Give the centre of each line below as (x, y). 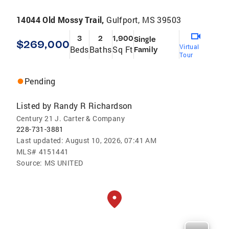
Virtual (189, 47)
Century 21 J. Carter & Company (71, 119)
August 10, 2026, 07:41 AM (111, 141)
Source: (29, 163)
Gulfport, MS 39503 (144, 20)
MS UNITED (64, 163)
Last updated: (40, 141)
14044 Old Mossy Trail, (62, 20)
